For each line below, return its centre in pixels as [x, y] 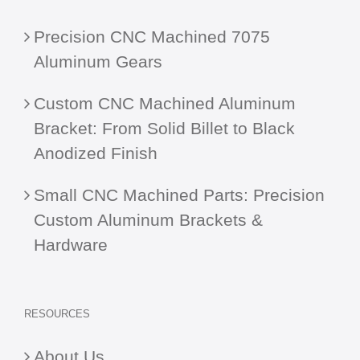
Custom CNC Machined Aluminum [165, 103]
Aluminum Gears [98, 61]
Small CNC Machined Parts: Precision [179, 194]
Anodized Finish [96, 153]
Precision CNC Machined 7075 [152, 36]
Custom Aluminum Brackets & [148, 219]
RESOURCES [57, 313]
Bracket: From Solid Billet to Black [164, 128]
